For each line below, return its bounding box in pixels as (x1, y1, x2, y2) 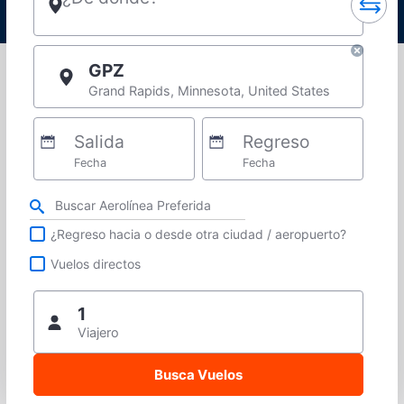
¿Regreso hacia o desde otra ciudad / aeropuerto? (50, 225, 347, 242)
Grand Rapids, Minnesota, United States (88, 83, 330, 99)
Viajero (78, 325, 119, 341)
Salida (73, 131, 124, 153)
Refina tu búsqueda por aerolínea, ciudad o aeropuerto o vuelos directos (25, 192, 386, 207)
